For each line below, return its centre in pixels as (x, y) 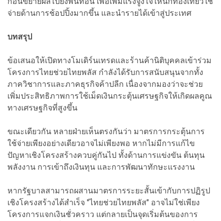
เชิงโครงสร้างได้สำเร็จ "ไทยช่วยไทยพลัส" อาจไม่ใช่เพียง (104, 202)
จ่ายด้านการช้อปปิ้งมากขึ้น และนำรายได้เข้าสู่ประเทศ (99, 13)
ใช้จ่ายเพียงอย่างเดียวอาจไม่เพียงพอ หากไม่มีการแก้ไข (101, 143)
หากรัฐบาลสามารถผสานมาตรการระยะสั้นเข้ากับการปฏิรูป (109, 190)
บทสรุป (20, 37)
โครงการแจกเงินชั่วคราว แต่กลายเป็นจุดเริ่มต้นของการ (103, 214)
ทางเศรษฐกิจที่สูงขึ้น (42, 108)
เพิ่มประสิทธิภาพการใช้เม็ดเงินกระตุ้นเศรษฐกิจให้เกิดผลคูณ (110, 96)
